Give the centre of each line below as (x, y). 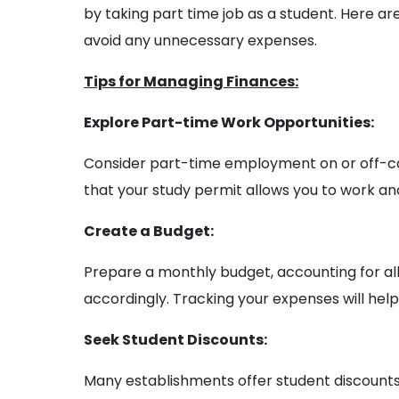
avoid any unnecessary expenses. (201, 41)
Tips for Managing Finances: (191, 82)
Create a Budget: (149, 232)
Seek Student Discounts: (176, 340)
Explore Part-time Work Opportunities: (229, 123)
